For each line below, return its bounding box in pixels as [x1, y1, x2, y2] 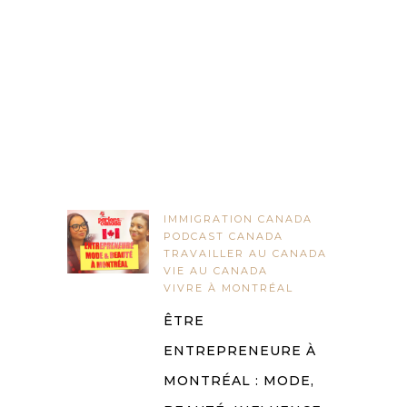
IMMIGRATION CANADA [164, 213, 313, 226]
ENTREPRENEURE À [164, 342, 316, 360]
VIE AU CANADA [164, 264, 268, 278]
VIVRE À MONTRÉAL [164, 282, 293, 295]
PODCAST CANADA [164, 230, 283, 243]
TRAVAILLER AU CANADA [164, 247, 327, 261]
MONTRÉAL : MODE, [164, 372, 314, 390]
